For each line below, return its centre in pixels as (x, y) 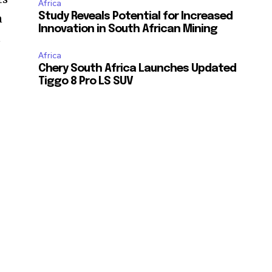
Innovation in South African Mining (128, 29)
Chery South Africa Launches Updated (138, 68)
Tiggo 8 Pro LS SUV (86, 81)
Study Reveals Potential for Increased (136, 16)
